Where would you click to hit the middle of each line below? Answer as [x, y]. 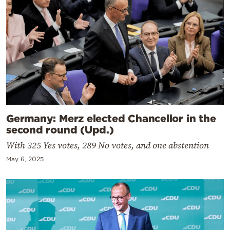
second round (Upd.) [60, 130]
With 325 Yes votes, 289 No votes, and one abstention [108, 146]
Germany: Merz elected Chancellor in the [111, 118]
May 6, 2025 [25, 159]
